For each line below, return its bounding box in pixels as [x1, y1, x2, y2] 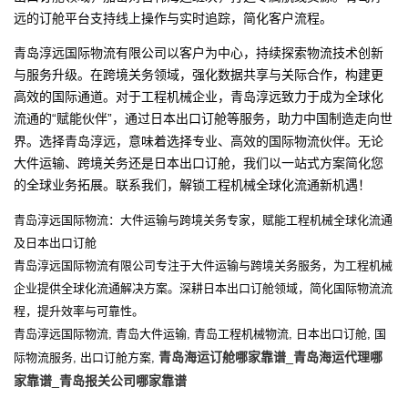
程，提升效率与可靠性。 [14, 301, 144, 319]
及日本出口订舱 [14, 233, 97, 250]
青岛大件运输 [116, 324, 187, 342]
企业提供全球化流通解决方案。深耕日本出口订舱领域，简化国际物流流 [14, 279, 393, 296]
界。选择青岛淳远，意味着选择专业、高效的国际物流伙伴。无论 [14, 131, 383, 149]
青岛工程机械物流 [194, 324, 289, 342]
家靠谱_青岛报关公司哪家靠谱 [14, 371, 187, 389]
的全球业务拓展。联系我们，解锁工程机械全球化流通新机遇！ [14, 175, 371, 193]
